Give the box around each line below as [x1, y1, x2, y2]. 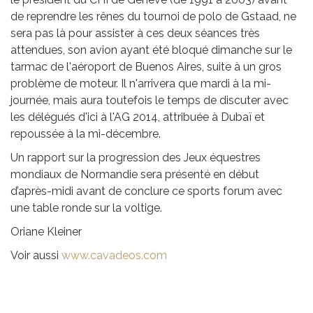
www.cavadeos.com [61, 248, 167, 262]
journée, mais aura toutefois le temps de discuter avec [10, 93, 289, 107]
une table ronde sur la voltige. [10, 201, 162, 214]
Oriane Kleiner [10, 224, 82, 238]
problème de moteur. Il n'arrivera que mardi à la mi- [10, 76, 271, 90]
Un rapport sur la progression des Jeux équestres [10, 150, 261, 164]
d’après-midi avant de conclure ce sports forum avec [10, 184, 282, 198]
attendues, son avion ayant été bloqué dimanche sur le [10, 43, 292, 57]
